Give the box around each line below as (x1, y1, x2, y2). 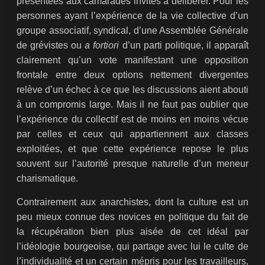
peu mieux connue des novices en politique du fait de (17, 212, 248, 222)
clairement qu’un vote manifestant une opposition (17, 55, 248, 66)
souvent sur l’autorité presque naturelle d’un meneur (17, 159, 248, 169)
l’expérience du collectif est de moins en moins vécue (17, 114, 248, 125)
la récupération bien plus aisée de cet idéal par (17, 227, 248, 237)
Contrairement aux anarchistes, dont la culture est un (17, 197, 248, 208)
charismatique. (17, 173, 79, 184)
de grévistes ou (17, 40, 85, 51)
